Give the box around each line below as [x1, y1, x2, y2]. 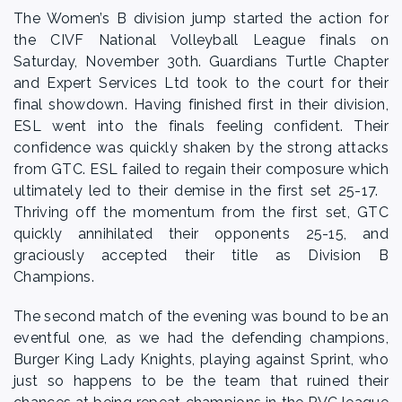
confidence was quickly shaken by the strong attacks [13, 139, 389, 156]
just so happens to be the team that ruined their [13, 372, 389, 389]
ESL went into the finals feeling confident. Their [13, 118, 389, 135]
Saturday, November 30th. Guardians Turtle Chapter [13, 53, 389, 70]
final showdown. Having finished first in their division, [13, 96, 389, 113]
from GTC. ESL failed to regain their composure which [13, 161, 389, 178]
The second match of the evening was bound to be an [13, 308, 389, 325]
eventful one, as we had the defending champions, [13, 329, 389, 346]
